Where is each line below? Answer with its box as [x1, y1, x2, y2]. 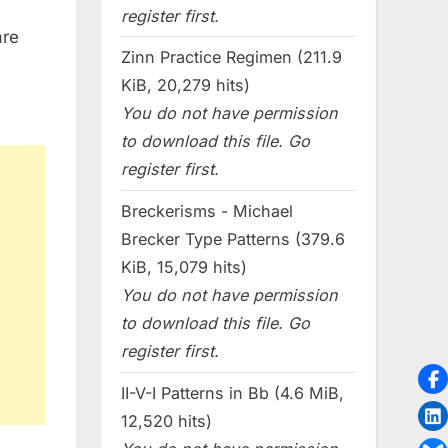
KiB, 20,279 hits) [121, 75, 250, 96]
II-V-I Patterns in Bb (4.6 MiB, [121, 383, 344, 404]
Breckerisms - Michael [121, 201, 293, 222]
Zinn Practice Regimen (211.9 [121, 47, 342, 68]
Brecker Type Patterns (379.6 [121, 229, 345, 250]
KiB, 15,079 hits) [121, 257, 247, 278]
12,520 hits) [121, 411, 212, 432]
